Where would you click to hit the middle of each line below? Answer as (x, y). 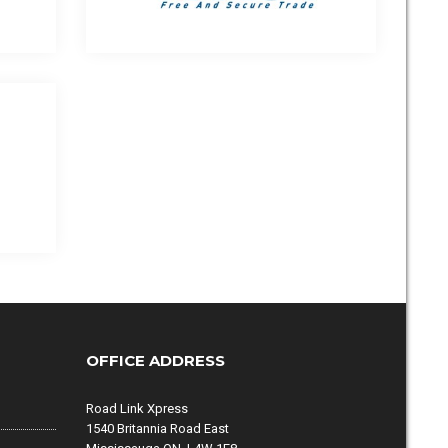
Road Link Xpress (136, 408)
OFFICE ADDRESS (155, 360)
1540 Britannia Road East (157, 428)
